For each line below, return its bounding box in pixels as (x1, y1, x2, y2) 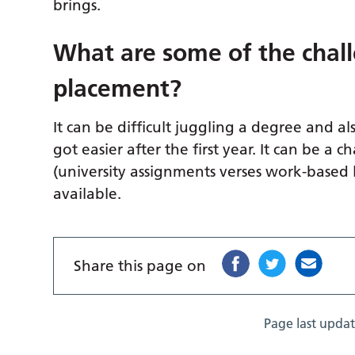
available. (53, 185, 134, 204)
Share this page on (74, 257, 207, 276)
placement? (53, 74, 182, 104)
